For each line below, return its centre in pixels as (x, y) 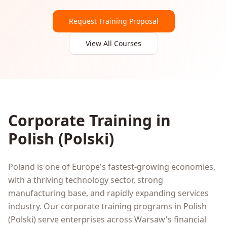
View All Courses (113, 43)
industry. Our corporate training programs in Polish (107, 206)
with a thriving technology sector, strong (86, 180)
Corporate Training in (89, 120)
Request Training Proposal (113, 21)
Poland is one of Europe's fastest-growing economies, (112, 167)
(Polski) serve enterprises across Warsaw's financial (107, 219)
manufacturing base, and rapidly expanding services (108, 193)
